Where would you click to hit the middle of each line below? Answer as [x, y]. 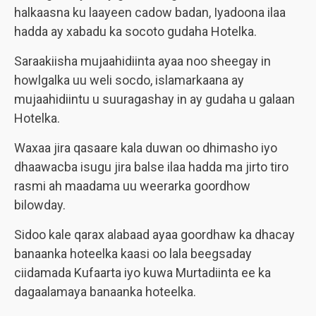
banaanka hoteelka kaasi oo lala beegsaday [133, 254]
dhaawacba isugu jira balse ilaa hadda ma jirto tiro [151, 167]
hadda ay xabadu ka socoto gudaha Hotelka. [135, 31]
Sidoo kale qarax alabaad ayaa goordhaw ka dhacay [154, 235]
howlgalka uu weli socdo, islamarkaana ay [129, 80]
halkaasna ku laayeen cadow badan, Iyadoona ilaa [150, 12]
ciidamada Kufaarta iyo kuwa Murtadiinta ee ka [142, 273]
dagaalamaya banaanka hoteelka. [105, 292]
